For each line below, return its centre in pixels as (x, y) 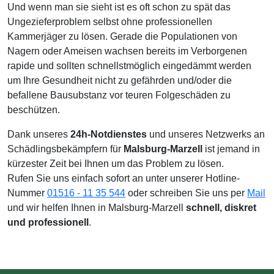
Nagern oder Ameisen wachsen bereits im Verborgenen (127, 51)
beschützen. (34, 110)
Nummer (27, 193)
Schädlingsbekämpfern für (65, 149)
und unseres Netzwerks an (206, 134)
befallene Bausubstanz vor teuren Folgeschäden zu (119, 95)
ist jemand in (231, 149)
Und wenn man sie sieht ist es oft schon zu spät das (119, 7)
